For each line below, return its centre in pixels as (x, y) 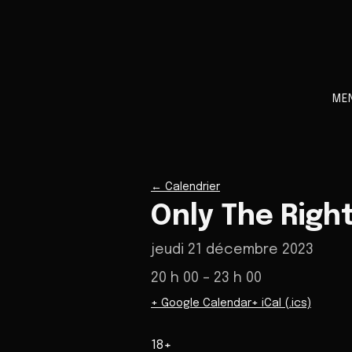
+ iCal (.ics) (281, 303)
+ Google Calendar (201, 303)
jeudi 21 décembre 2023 (232, 250)
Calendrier (192, 187)
